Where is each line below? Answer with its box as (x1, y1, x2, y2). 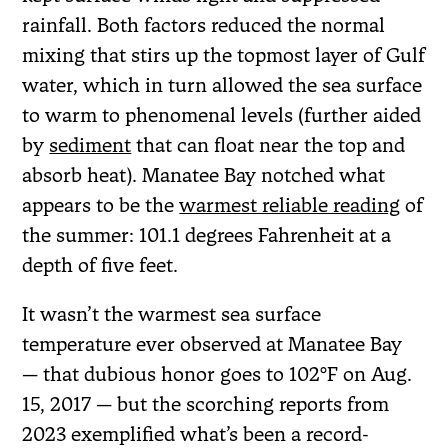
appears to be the (22, 192, 180, 217)
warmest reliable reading (179, 192, 401, 217)
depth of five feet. (22, 252, 179, 277)
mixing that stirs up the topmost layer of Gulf (22, 42, 426, 67)
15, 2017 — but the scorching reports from (22, 391, 390, 416)
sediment (49, 132, 132, 157)
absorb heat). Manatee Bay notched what (22, 162, 386, 187)
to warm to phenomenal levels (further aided (22, 102, 422, 127)
